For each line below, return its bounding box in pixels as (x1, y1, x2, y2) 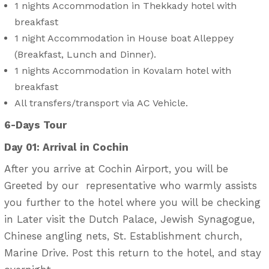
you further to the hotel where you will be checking (4, 196, 261, 209)
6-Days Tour (4, 118, 67, 131)
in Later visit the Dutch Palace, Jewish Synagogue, (4, 213, 255, 226)
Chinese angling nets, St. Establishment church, (4, 230, 242, 243)
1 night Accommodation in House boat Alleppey (14, 32, 234, 44)
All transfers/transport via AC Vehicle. (14, 97, 189, 109)
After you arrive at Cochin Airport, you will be (4, 163, 228, 175)
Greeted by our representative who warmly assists (4, 180, 257, 192)
